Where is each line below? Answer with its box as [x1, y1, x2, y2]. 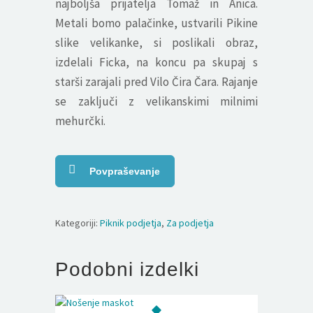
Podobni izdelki [55, 259, 199, 281]
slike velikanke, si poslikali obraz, [55, 35, 258, 51]
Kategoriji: [55, 217, 100, 230]
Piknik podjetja [100, 217, 161, 230]
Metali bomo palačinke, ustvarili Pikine [55, 15, 258, 31]
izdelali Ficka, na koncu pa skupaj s [55, 54, 258, 71]
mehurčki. [55, 113, 105, 129]
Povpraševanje [89, 166, 160, 177]
